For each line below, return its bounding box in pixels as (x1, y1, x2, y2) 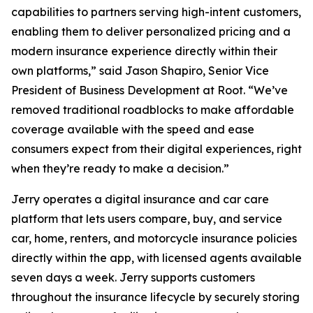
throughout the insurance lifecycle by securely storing (11, 290, 300, 304)
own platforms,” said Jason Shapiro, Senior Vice (11, 64, 269, 78)
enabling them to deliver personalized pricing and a (11, 24, 291, 38)
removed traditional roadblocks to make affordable (11, 103, 294, 117)
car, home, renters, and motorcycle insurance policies (11, 231, 297, 245)
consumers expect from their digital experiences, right (11, 142, 302, 156)
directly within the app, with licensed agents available (11, 251, 302, 265)
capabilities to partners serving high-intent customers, (11, 5, 301, 19)
